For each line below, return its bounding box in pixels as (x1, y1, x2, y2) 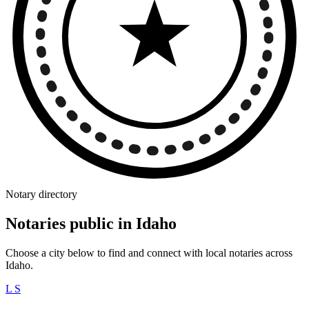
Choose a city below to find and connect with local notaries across (6, 246, 292, 259)
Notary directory (6, 188, 77, 200)
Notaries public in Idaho (6, 214, 177, 232)
